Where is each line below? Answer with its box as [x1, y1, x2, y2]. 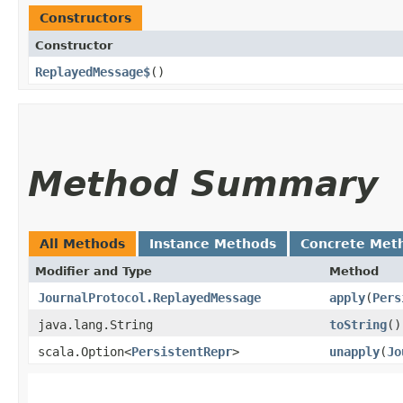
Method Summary [28, 163, 378, 204]
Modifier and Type [35, 264, 152, 278]
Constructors [40, 10, 131, 25]
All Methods [40, 236, 125, 251]
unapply [329, 344, 380, 359]
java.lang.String [38, 317, 153, 332]
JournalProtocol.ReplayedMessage [38, 290, 261, 305]
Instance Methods [149, 236, 276, 251]
